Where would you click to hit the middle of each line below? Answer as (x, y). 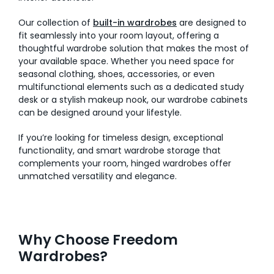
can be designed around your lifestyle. (100, 112)
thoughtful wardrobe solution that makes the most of (134, 48)
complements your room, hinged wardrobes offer (125, 163)
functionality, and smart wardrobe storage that (120, 150)
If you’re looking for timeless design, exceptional (121, 137)
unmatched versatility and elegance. (98, 176)
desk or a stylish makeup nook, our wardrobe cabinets (133, 99)
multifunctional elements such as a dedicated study (131, 87)
